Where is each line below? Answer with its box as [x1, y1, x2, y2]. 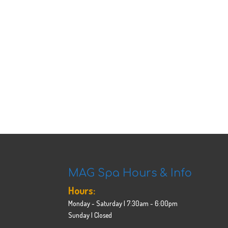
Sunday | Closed [68, 210, 112, 219]
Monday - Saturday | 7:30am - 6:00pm [68, 198, 178, 208]
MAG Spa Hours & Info [68, 166, 192, 179]
